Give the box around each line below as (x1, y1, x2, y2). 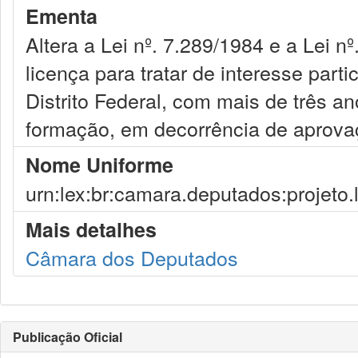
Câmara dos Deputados (26, 243, 238, 272)
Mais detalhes (26, 215, 157, 244)
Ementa (26, 2, 97, 30)
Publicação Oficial (13, 328, 122, 346)
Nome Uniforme (26, 150, 173, 179)
